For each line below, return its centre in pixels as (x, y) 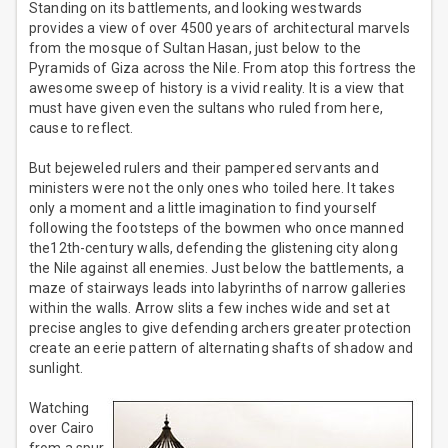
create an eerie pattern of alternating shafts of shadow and (221, 348)
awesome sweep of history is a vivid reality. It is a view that (217, 88)
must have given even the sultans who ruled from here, (206, 108)
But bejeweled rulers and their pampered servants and (204, 168)
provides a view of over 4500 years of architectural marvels (219, 28)
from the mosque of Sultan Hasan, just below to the (195, 48)
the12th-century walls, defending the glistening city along (213, 248)
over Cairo (62, 428)
